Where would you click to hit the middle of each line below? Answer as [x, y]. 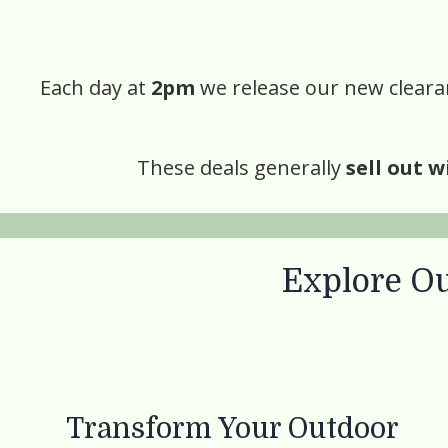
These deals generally [241, 167]
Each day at [95, 87]
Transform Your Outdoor [232, 429]
